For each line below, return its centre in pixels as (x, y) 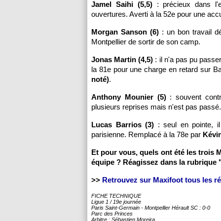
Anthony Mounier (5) (129, 97)
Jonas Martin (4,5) (122, 59)
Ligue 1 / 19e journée (116, 202)
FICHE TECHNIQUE (116, 196)
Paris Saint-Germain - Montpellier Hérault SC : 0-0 (151, 208)
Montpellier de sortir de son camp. (146, 42)
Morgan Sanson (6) (125, 32)
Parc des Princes (112, 214)
